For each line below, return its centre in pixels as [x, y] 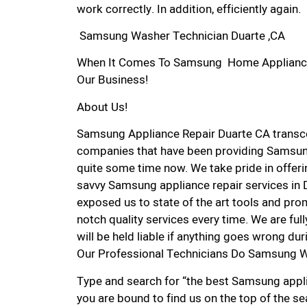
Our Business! [112, 80]
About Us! [102, 107]
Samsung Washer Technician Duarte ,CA [181, 36]
